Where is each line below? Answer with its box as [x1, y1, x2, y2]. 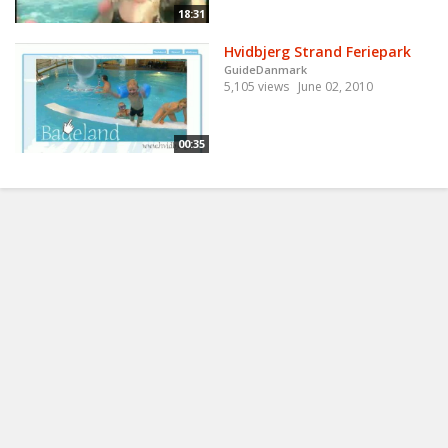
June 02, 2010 [298, 77, 373, 95]
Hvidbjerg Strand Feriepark [224, 41, 411, 61]
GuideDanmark [224, 61, 307, 77]
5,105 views [224, 77, 289, 95]
